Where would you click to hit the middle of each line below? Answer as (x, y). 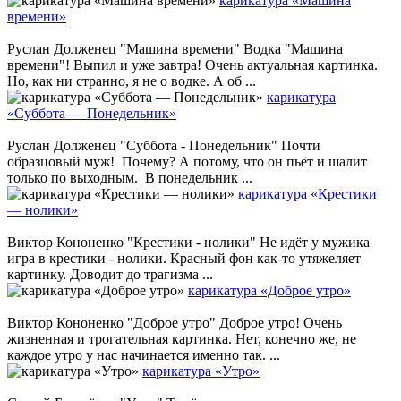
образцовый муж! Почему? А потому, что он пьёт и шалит (187, 161)
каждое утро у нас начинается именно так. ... (144, 354)
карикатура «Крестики (307, 193)
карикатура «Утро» (201, 371)
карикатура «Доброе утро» (269, 290)
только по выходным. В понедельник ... (130, 177)
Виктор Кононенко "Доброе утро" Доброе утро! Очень (175, 322)
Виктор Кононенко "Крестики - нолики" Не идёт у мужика (188, 242)
